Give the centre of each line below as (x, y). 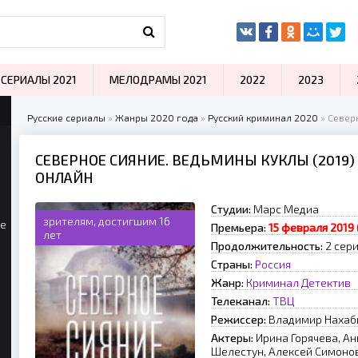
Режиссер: (239, 319)
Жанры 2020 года (157, 117)
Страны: (232, 264)
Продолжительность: (267, 246)
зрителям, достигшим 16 (107, 221)
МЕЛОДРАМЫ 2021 (158, 80)
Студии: (231, 209)
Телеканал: (241, 301)
